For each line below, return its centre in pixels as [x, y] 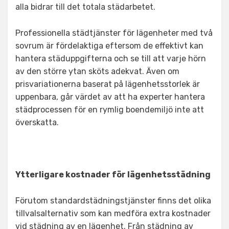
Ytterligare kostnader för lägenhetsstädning [113, 175]
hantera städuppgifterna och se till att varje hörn [111, 59]
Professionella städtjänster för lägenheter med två [114, 33]
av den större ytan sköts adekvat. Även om [97, 71]
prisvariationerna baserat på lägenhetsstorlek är [108, 84]
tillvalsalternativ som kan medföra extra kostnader [113, 213]
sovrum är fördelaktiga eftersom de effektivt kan [109, 46]
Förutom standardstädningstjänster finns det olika [113, 201]
